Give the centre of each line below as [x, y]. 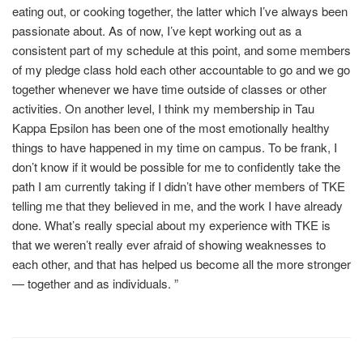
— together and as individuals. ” [95, 283]
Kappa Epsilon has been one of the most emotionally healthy [171, 127]
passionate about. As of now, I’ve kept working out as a [157, 30]
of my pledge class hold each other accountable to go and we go [181, 69]
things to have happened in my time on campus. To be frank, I [175, 147]
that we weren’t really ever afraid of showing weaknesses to [169, 244]
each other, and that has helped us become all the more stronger [181, 263]
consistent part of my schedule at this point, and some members [181, 49]
